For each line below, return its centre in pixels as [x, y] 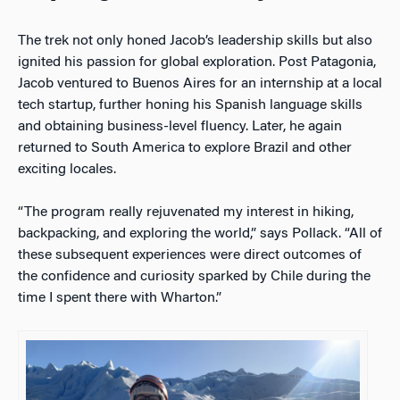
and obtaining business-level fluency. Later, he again [180, 126]
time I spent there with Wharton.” [120, 298]
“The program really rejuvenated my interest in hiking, [186, 212]
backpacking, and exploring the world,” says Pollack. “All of [200, 233]
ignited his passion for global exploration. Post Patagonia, [197, 62]
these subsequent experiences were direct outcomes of [190, 255]
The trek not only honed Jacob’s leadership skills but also [195, 41]
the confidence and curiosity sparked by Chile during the [194, 276]
